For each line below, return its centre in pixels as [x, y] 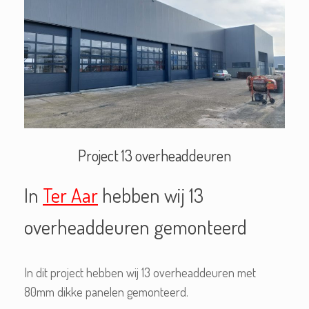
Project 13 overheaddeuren [154, 156]
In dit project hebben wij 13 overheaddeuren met [140, 273]
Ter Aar [70, 195]
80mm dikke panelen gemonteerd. [106, 292]
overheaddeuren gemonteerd [136, 227]
